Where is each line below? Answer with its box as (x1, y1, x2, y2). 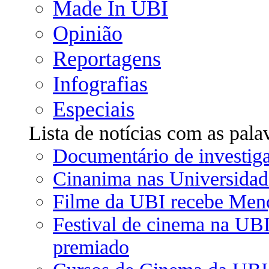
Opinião (53, 22, 122, 46)
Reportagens (53, 47, 161, 71)
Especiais (53, 97, 134, 121)
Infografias (53, 72, 148, 96)
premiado (53, 236, 129, 258)
